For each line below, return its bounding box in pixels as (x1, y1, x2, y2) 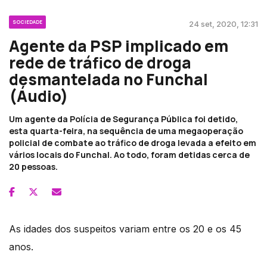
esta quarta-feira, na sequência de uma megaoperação (9, 125, 243, 136)
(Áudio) (9, 85, 68, 107)
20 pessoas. (9, 160, 58, 172)
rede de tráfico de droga (9, 51, 191, 73)
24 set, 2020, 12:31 (189, 18, 258, 29)
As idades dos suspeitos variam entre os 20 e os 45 (9, 222, 241, 235)
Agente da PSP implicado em (9, 35, 228, 57)
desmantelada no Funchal (9, 68, 208, 90)
